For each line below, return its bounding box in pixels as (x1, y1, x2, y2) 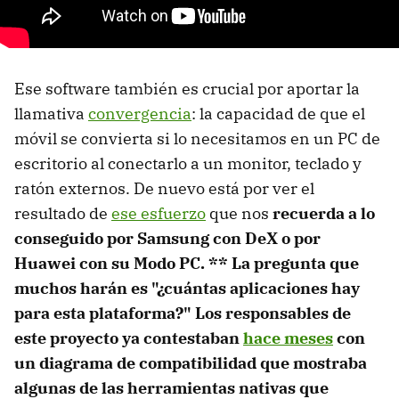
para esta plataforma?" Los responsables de (14, 302, 351, 323)
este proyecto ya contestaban (14, 327, 243, 348)
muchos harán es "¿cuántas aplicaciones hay (14, 277, 360, 298)
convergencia (88, 102, 191, 124)
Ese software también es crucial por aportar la (14, 77, 360, 99)
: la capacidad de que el (191, 102, 365, 124)
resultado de (14, 202, 111, 224)
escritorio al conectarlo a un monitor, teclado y (14, 152, 362, 174)
